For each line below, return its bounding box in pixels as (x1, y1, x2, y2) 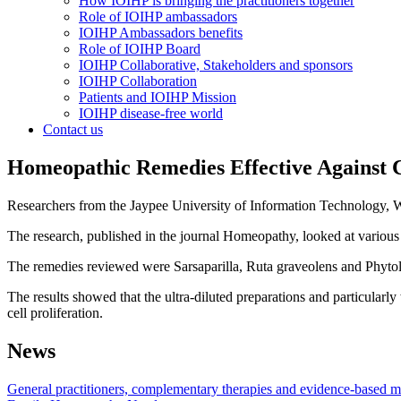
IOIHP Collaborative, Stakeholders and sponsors (79, 57, 353, 73)
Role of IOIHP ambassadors (79, 9, 237, 24)
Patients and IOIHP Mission (79, 90, 236, 105)
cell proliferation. (7, 304, 103, 320)
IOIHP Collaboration (79, 73, 197, 89)
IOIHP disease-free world (79, 106, 223, 121)
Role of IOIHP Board (79, 41, 200, 56)
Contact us (43, 122, 103, 137)
